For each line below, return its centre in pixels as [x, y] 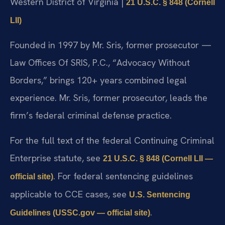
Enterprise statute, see [57, 158]
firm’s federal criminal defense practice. [91, 116]
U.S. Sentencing [160, 194]
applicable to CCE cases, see [70, 194]
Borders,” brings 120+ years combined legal [98, 80]
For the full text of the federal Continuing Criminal [112, 140]
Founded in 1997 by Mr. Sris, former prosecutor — [111, 45]
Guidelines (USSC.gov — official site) [80, 212]
